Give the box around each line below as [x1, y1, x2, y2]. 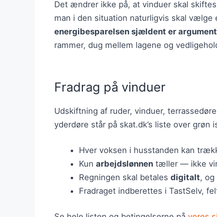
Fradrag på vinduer [54, 79, 166, 94]
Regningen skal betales [79, 172, 170, 182]
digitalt [170, 172, 200, 182]
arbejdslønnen [96, 158, 153, 169]
